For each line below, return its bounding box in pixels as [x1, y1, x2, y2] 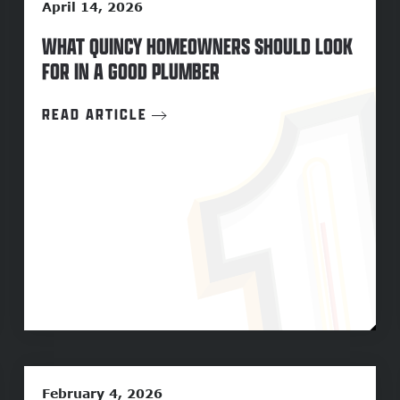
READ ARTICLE [41, 104, 147, 125]
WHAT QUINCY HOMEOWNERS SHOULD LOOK [41, 31, 353, 62]
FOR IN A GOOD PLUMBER [41, 56, 220, 87]
